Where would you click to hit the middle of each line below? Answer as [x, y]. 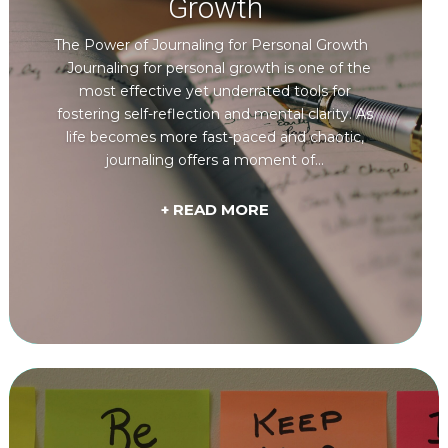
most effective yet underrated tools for [215, 91]
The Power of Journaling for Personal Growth [215, 45]
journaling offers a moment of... [215, 160]
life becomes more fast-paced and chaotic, [215, 137]
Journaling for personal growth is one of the [215, 68]
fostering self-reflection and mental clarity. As [215, 114]
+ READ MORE [215, 209]
